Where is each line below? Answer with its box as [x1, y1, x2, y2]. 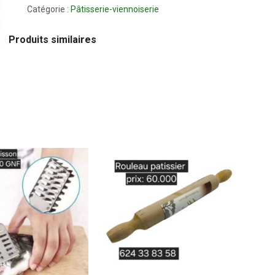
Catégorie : [27, 4, 71, 14]
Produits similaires [9, 33, 96, 45]
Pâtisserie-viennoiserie [71, 4, 159, 14]
